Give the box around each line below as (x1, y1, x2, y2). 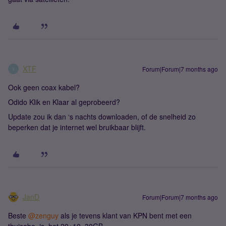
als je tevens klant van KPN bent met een (59, 210, 192, 220)
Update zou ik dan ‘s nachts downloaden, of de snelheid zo (8, 111, 196, 122)
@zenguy (28, 210, 59, 220)
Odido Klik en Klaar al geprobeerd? (8, 97, 120, 107)
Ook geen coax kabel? (8, 82, 80, 92)
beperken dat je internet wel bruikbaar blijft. (8, 122, 146, 132)
